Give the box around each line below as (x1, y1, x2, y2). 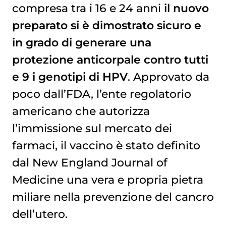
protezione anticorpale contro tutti (12, 53, 208, 67)
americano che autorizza (12, 104, 150, 118)
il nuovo (163, 2, 209, 15)
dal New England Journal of (12, 156, 167, 169)
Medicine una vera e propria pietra (12, 173, 203, 187)
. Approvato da (127, 70, 209, 84)
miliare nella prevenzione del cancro (12, 190, 214, 204)
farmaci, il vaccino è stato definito (12, 139, 200, 152)
